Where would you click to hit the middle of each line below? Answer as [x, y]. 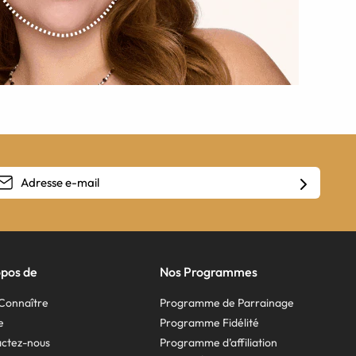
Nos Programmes [208, 272]
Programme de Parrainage [226, 303]
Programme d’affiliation [218, 343]
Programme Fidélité [209, 323]
